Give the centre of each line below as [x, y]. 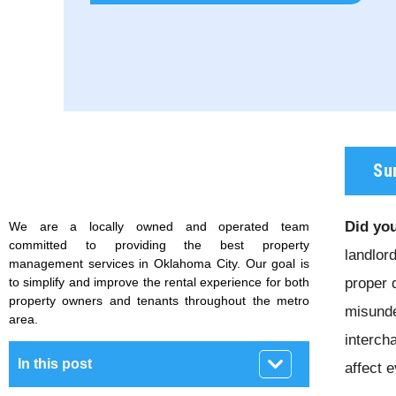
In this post [55, 364]
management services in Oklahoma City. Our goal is [159, 263]
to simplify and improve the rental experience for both [159, 282]
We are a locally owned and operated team [159, 226]
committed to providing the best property [159, 244]
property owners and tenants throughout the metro [159, 300]
